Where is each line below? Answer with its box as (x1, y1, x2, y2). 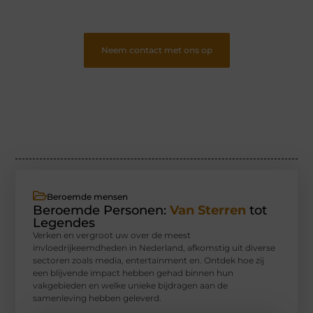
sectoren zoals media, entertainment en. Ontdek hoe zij (33, 255, 265, 266)
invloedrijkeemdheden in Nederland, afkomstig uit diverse (33, 242, 276, 254)
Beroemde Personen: (33, 203, 170, 219)
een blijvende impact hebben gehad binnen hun (33, 268, 234, 279)
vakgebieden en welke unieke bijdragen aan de (33, 280, 228, 291)
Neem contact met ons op (101, 45, 212, 56)
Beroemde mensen (47, 191, 129, 203)
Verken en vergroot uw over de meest (33, 230, 191, 241)
